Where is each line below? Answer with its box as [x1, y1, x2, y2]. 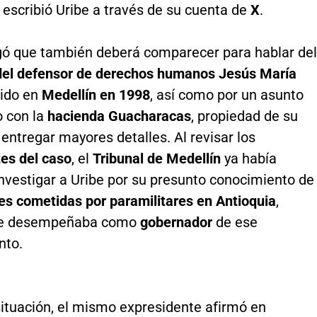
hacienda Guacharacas [47, 107, 191, 125]
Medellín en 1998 [41, 86, 150, 103]
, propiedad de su [190, 107, 298, 125]
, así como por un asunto [149, 86, 304, 103]
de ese [212, 213, 258, 231]
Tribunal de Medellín [92, 149, 221, 167]
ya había [220, 149, 277, 167]
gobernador [139, 213, 212, 231]
